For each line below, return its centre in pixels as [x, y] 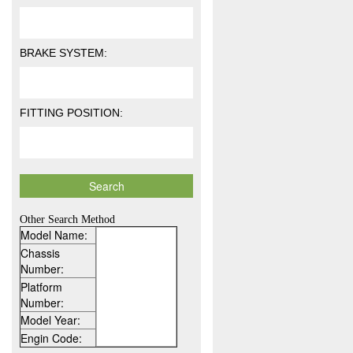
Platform [41, 286]
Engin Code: [51, 338]
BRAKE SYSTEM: [63, 52]
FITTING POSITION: [71, 112]
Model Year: [50, 320]
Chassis [40, 253]
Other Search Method [67, 219]
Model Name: [54, 234]
